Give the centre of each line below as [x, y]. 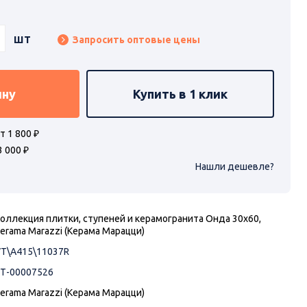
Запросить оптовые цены [136, 40]
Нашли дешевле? [234, 167]
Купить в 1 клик [181, 94]
